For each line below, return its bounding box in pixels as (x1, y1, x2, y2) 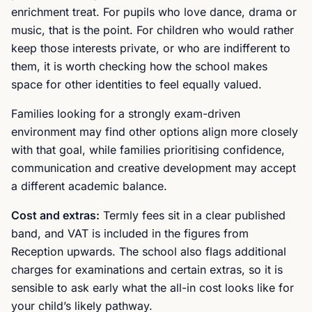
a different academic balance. (11, 179, 167, 193)
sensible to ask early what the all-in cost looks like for (11, 281, 294, 295)
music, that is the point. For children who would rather (11, 23, 294, 37)
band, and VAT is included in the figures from (11, 226, 249, 240)
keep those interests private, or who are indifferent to (11, 41, 290, 55)
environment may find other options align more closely (11, 125, 298, 139)
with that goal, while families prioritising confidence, (11, 143, 285, 157)
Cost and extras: (11, 208, 100, 222)
